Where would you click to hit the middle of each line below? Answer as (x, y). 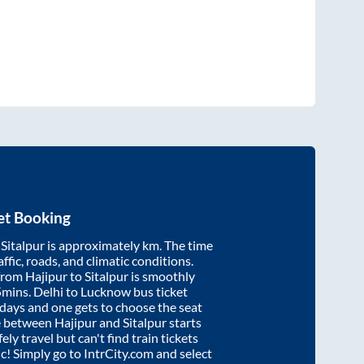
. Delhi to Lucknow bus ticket (108, 291)
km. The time (178, 245)
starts (184, 322)
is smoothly (162, 275)
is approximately (93, 245)
